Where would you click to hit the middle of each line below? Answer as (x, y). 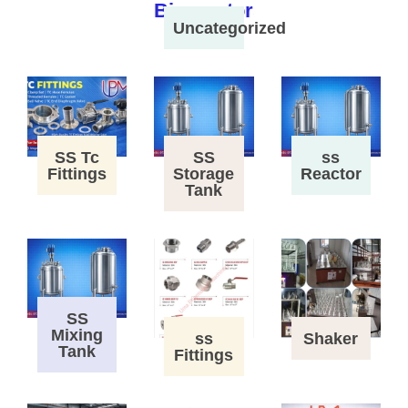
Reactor (331, 173)
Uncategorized (230, 29)
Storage (204, 173)
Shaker (331, 338)
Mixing (77, 336)
